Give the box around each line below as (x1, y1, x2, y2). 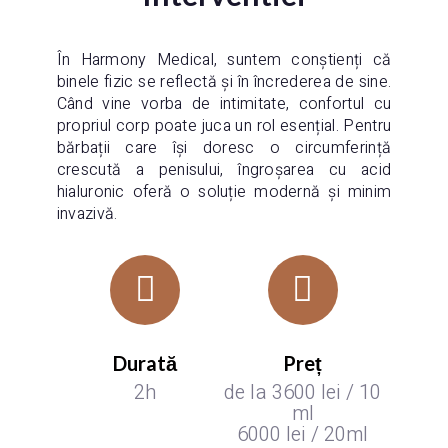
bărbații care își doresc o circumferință (56, 135, 392, 160)
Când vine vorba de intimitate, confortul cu (56, 91, 392, 116)
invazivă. (56, 201, 118, 226)
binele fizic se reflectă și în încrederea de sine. (56, 69, 392, 94)
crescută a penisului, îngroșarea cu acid (56, 157, 392, 182)
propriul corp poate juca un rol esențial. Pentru (56, 113, 392, 138)
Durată (113, 350, 178, 375)
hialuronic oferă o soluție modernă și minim (56, 179, 392, 204)
